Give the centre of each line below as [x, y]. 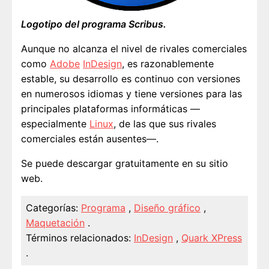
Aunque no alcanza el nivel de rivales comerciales [134, 48]
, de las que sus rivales [165, 123]
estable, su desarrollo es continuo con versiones [131, 78]
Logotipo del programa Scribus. [94, 24]
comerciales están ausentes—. [90, 138]
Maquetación [55, 222]
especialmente [55, 123]
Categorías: [53, 207]
